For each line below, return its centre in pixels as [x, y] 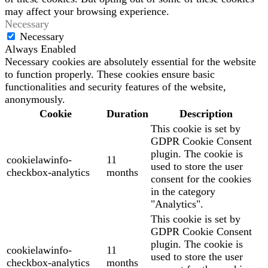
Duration [127, 114]
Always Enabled [40, 49]
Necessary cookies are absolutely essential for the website [130, 62]
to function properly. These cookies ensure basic [110, 74]
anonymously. [35, 100]
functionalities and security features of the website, [115, 87]
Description [206, 114]
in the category [183, 192]
